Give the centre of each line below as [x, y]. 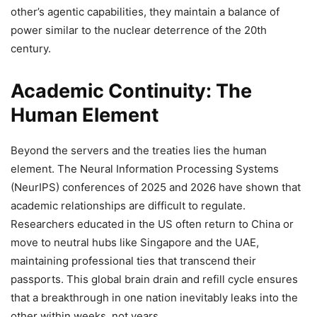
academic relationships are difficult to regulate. [128, 206]
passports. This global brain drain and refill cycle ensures [154, 279]
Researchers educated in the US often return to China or [152, 224]
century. [31, 48]
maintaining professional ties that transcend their [133, 261]
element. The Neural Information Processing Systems [145, 169]
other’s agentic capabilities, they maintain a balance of [145, 12]
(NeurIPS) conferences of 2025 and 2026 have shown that [156, 187]
